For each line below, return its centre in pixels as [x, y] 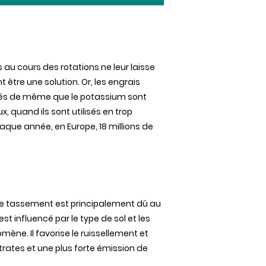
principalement [103, 204]
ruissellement [109, 233]
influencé [34, 218]
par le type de [84, 218]
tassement [30, 204]
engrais [124, 82]
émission [116, 248]
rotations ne [86, 67]
